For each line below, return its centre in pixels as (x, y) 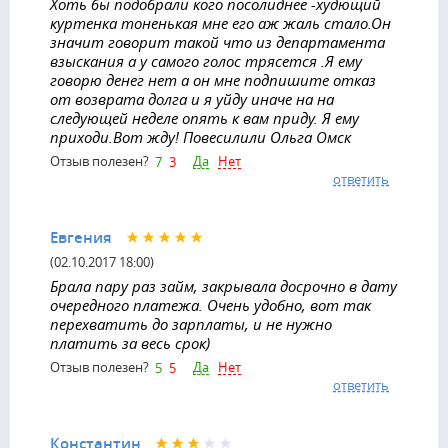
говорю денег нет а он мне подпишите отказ (213, 79)
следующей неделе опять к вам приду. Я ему (204, 117)
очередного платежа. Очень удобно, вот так (210, 304)
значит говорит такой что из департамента (217, 41)
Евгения (81, 237)
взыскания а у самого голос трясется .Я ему (206, 60)
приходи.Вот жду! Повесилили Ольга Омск (200, 136)
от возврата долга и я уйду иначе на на (192, 98)
